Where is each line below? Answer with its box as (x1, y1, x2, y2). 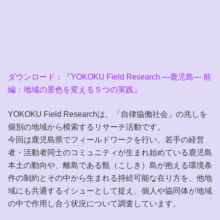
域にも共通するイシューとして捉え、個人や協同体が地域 (8, 187, 212, 195)
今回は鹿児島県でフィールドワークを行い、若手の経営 (8, 136, 204, 144)
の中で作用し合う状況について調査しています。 (8, 199, 181, 208)
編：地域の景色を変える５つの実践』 (8, 85, 141, 94)
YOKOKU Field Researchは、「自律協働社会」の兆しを (8, 110, 207, 119)
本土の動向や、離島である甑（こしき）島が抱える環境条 (8, 161, 212, 170)
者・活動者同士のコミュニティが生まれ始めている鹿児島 (8, 148, 212, 157)
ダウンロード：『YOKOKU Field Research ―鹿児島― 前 (8, 73, 211, 82)
